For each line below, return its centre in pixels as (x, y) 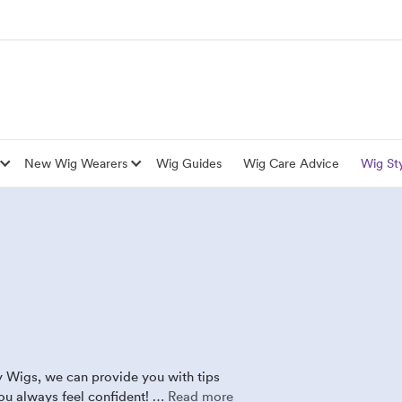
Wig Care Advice (291, 163)
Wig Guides (188, 163)
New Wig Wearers (76, 163)
